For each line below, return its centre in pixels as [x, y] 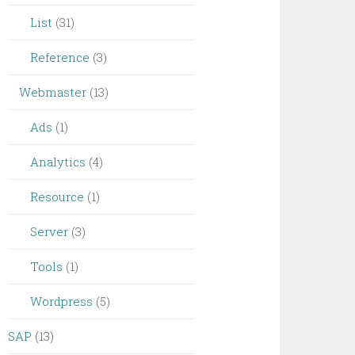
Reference [60, 57]
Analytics [58, 162]
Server [50, 231]
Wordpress [62, 301]
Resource [57, 197]
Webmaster [53, 92]
